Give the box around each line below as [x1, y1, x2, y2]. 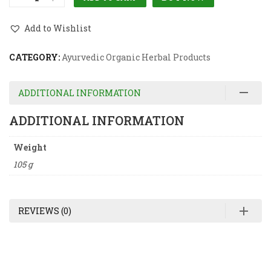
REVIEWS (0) [18, 204, 71, 217]
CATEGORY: [9, 51, 62, 63]
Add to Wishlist [24, 22, 91, 34]
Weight [13, 141, 47, 153]
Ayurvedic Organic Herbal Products [62, 51, 211, 63]
